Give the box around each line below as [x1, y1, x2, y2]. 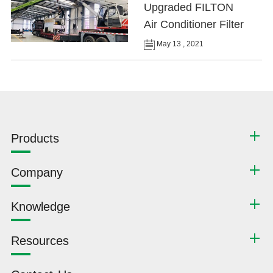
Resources [10, 234, 69, 248]
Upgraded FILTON [144, 1, 234, 14]
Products [10, 132, 59, 146]
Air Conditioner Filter [144, 18, 244, 31]
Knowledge [10, 200, 70, 214]
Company [10, 166, 63, 180]
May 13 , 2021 [155, 40, 204, 49]
